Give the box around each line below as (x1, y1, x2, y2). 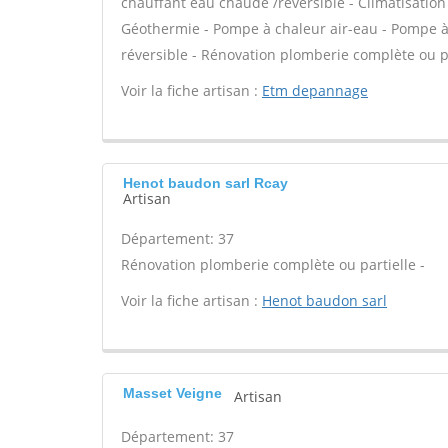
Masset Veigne (123, 385, 222, 401)
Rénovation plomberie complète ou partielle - (121, 255, 425, 274)
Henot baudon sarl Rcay (123, 175, 288, 191)
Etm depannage (262, 81, 368, 100)
